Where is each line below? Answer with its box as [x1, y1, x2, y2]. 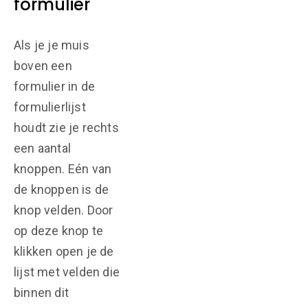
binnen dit [14, 285, 69, 300]
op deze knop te [14, 223, 103, 238]
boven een [14, 58, 72, 73]
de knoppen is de [14, 182, 109, 197]
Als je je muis [14, 38, 89, 52]
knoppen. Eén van [14, 162, 112, 176]
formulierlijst [14, 100, 86, 114]
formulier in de [14, 79, 95, 93]
